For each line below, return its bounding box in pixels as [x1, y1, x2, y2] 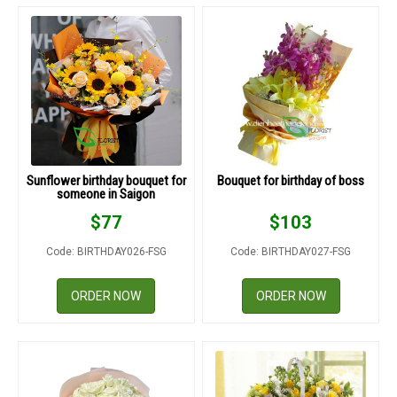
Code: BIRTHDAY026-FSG [45, 245, 167, 258]
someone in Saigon [57, 185, 156, 202]
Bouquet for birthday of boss [217, 172, 365, 189]
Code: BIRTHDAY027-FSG [230, 245, 352, 258]
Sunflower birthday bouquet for [26, 172, 186, 189]
